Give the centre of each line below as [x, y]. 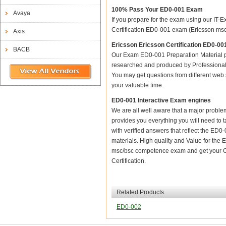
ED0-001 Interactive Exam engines [161, 100]
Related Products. [141, 192]
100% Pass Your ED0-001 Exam [157, 10]
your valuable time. [137, 85]
